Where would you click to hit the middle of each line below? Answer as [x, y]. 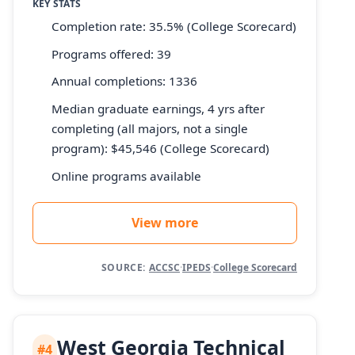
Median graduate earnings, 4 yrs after [158, 109]
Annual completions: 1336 [124, 81]
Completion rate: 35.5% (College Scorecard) [174, 27]
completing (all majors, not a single [150, 129]
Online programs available [126, 176]
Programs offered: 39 [111, 53]
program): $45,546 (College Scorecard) [160, 149]
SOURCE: [123, 267]
